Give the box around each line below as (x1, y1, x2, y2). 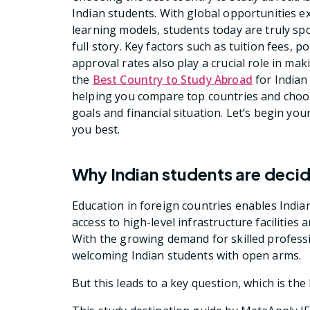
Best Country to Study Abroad (92, 72, 253, 87)
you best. (72, 122, 120, 137)
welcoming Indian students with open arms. (72, 248, 302, 264)
